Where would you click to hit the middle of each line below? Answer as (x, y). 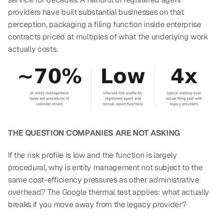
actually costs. (33, 49)
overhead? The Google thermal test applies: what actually (109, 192)
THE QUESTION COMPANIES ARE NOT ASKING (94, 133)
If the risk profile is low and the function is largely (92, 155)
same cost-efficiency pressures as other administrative (104, 180)
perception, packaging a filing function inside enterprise (105, 24)
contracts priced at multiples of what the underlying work (108, 37)
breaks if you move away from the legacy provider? (97, 205)
